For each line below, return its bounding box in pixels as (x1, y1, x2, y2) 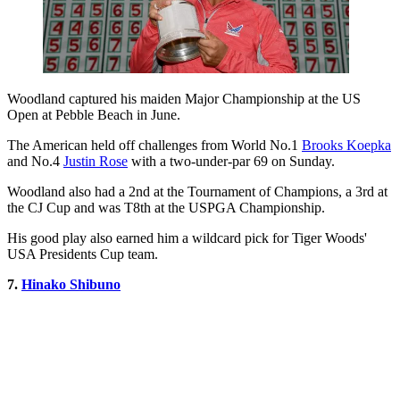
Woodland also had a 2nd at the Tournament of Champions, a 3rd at (7, 183, 387, 199)
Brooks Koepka (302, 137, 391, 153)
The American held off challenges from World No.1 (7, 137, 302, 153)
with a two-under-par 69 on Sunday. (128, 153, 335, 169)
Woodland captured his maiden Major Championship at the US (7, 90, 361, 106)
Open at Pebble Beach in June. (7, 106, 180, 122)
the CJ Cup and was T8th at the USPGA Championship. (7, 199, 325, 215)
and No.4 (7, 153, 63, 169)
